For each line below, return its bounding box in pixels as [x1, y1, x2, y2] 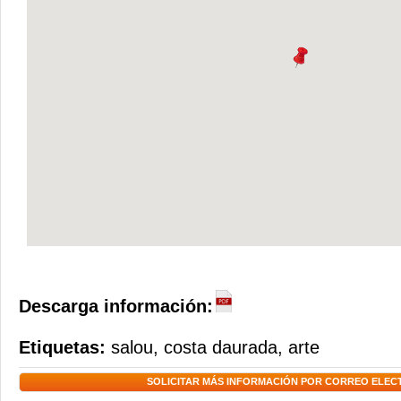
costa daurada [164, 337, 277, 357]
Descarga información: [19, 296, 213, 316]
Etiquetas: [19, 337, 111, 357]
